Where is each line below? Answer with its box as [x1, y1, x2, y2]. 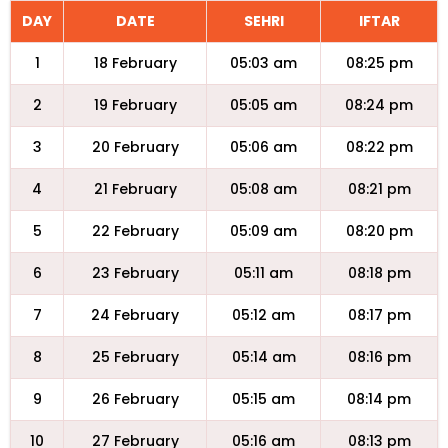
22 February [91, 221, 179, 241]
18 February [93, 53, 177, 73]
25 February [91, 347, 179, 367]
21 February [93, 179, 177, 199]
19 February [93, 95, 177, 115]
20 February [91, 137, 179, 157]
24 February [91, 305, 179, 325]
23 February [91, 263, 179, 283]
